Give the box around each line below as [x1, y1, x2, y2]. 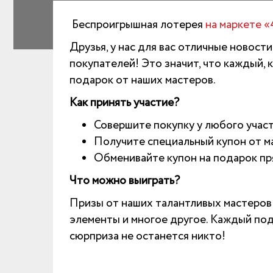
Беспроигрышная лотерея [69, 16, 205, 34]
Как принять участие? [69, 94, 179, 112]
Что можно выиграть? [69, 172, 180, 190]
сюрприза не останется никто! [69, 228, 225, 245]
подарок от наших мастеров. [69, 72, 216, 89]
